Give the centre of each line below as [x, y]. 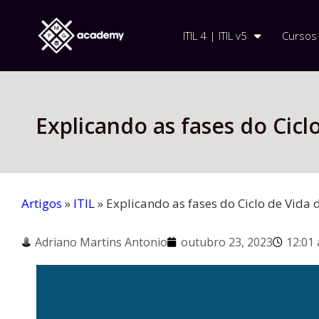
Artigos [42, 203]
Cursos [299, 36]
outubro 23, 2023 [227, 242]
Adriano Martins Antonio [101, 242]
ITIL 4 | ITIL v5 [215, 36]
